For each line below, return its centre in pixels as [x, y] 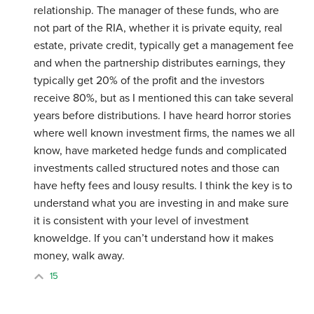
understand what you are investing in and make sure [162, 204]
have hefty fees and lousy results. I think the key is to [163, 186]
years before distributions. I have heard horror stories [163, 116]
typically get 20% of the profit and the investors [149, 81]
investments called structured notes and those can [157, 169]
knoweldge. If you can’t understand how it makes [154, 239]
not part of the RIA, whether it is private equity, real [158, 28]
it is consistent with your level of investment [142, 221]
